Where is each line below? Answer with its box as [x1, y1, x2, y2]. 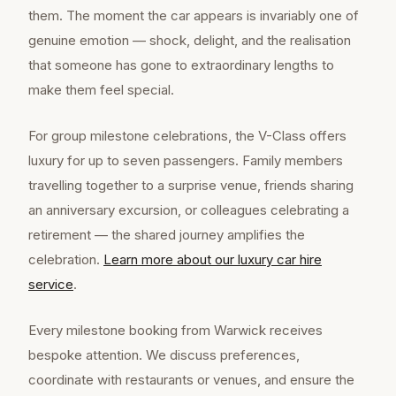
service [28, 276, 73, 293]
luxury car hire [238, 251, 322, 269]
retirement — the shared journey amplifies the [28, 226, 305, 244]
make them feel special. [28, 81, 174, 99]
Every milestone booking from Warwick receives [28, 322, 323, 339]
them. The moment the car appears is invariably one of [28, 7, 359, 25]
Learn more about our [103, 251, 238, 269]
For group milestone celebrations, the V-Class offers [28, 127, 346, 145]
